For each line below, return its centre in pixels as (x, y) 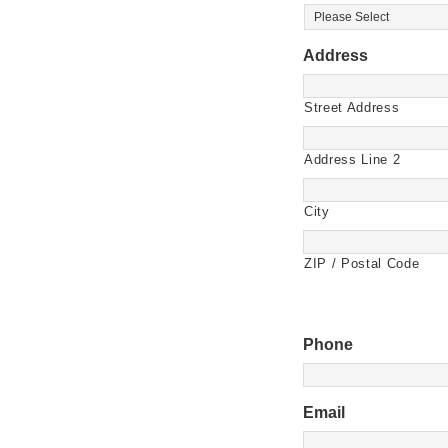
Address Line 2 (352, 159)
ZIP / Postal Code (362, 263)
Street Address (352, 107)
